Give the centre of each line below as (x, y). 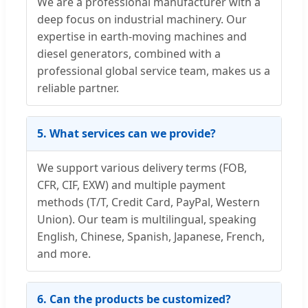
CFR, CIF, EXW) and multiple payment (131, 185)
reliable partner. (78, 88)
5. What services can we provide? (126, 134)
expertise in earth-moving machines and (142, 37)
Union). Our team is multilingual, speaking (147, 220)
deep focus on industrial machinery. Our (142, 20)
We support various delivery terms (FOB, (142, 168)
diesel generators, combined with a (129, 54)
